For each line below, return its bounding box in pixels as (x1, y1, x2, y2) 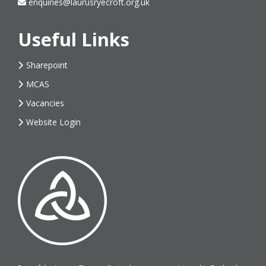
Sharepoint (26, 59, 68, 71)
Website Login (26, 116, 81, 128)
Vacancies (26, 97, 64, 109)
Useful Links (18, 27, 129, 52)
